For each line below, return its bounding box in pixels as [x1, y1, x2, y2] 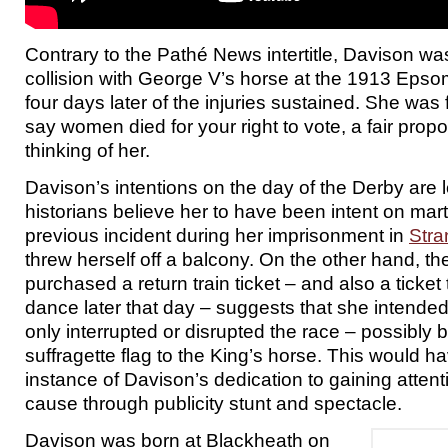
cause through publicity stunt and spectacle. [25, 392, 402, 414]
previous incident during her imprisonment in [25, 224, 409, 246]
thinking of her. [25, 139, 150, 161]
